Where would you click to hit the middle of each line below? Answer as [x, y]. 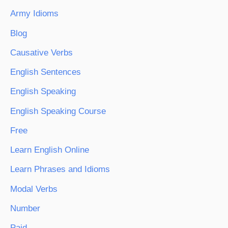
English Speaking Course [58, 111]
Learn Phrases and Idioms [60, 169]
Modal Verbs [34, 189]
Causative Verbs [41, 52]
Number [25, 208]
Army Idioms [34, 14]
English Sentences [46, 72]
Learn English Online [50, 150]
